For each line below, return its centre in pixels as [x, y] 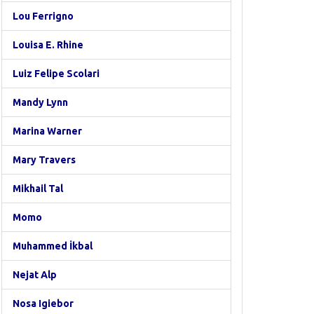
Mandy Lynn [40, 102]
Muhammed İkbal [53, 246]
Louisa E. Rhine [48, 45]
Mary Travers [44, 160]
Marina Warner [47, 131]
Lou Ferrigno [43, 16]
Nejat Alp [35, 275]
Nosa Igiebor [43, 303]
